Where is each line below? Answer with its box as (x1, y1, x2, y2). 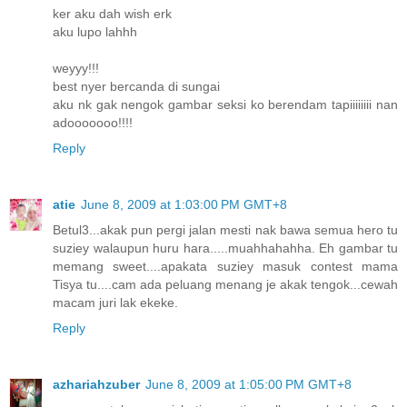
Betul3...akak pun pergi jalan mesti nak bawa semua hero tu (53, 223, 398, 238)
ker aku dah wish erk (53, 6, 172, 22)
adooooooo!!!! (53, 115, 133, 131)
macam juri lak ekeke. (53, 295, 178, 311)
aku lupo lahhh (53, 25, 137, 40)
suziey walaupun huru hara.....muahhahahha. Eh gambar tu (53, 241, 398, 256)
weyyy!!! (53, 61, 99, 76)
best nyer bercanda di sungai (53, 79, 220, 94)
